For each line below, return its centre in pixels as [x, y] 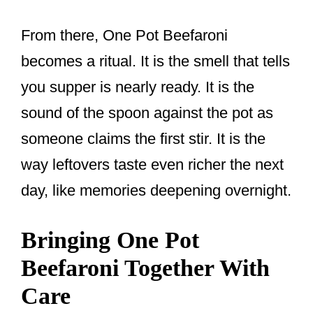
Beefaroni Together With [145, 268]
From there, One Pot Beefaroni [124, 35]
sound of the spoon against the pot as [147, 112]
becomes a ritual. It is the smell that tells [155, 61]
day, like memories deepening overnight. [156, 190]
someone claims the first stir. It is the [143, 138]
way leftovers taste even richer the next [152, 164]
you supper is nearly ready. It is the [138, 87]
